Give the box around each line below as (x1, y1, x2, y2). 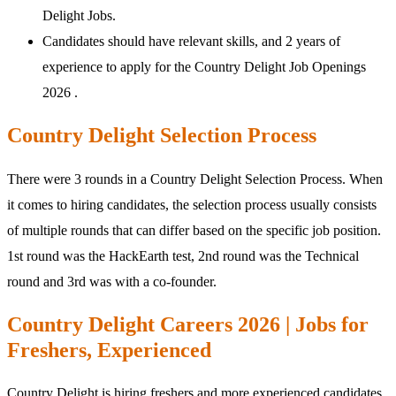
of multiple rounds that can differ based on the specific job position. (7, 222, 381, 238)
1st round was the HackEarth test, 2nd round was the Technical (7, 247, 359, 263)
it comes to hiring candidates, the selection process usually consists (7, 196, 377, 212)
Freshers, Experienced (7, 338, 211, 362)
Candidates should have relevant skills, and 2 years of (42, 33, 340, 49)
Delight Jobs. (42, 7, 116, 23)
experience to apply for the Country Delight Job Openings (42, 58, 366, 74)
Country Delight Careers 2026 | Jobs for (7, 312, 369, 336)
